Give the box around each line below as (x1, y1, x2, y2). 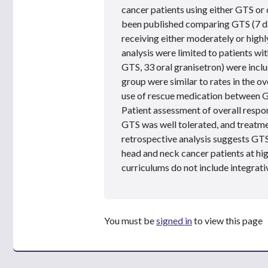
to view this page (192, 214, 263, 226)
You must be (104, 214, 156, 226)
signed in (156, 214, 192, 226)
